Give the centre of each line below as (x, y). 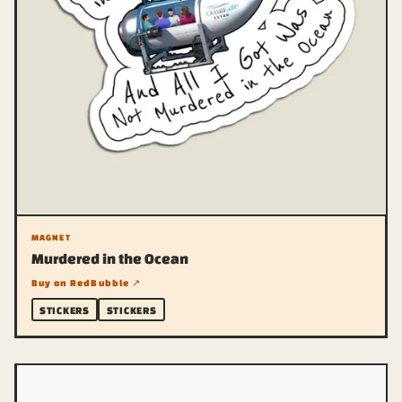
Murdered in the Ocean (109, 258)
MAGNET (51, 237)
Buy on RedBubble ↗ (86, 283)
